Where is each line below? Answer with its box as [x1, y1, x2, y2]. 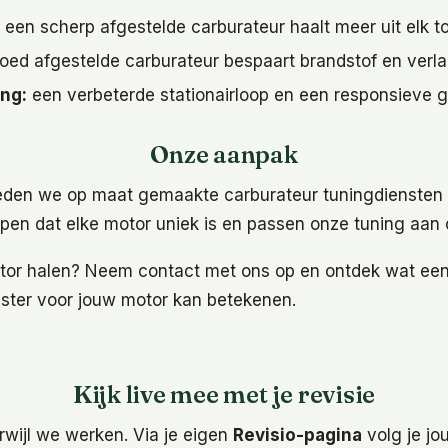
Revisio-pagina [233, 424, 362, 445]
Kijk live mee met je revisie [72, 379, 376, 409]
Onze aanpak [150, 139, 298, 169]
